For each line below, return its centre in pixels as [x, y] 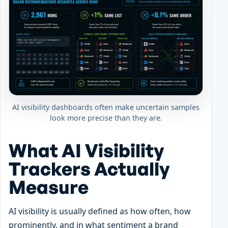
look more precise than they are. [106, 118]
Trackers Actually [89, 168]
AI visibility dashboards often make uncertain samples [106, 107]
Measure [49, 187]
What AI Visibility [86, 150]
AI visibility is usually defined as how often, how [100, 211]
